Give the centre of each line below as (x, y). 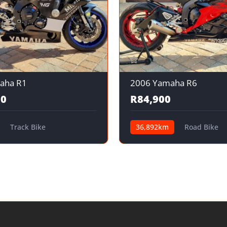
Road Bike (201, 127)
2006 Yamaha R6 (164, 83)
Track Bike (28, 127)
